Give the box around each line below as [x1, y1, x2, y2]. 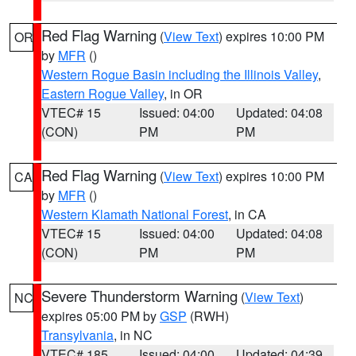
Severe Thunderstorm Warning [41, 285, 238, 306]
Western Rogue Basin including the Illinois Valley [41, 65, 318, 83]
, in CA [228, 205, 266, 223]
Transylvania [41, 326, 114, 344]
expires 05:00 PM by [41, 307, 160, 325]
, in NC [114, 326, 153, 344]
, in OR [164, 84, 203, 103]
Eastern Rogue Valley [41, 84, 164, 103]
